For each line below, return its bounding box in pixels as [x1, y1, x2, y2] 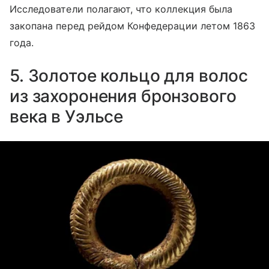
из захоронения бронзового [10, 85, 237, 106]
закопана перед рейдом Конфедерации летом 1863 [10, 19, 256, 32]
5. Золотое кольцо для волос [10, 65, 249, 86]
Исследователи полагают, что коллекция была [10, 2, 233, 15]
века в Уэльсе [10, 106, 124, 127]
